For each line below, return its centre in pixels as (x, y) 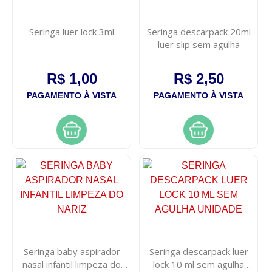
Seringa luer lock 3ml (72, 32)
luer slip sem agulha (199, 45)
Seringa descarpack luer (199, 252)
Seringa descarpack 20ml (199, 32)
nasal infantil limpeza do (72, 264)
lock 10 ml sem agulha (199, 264)
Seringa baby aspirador (72, 252)
